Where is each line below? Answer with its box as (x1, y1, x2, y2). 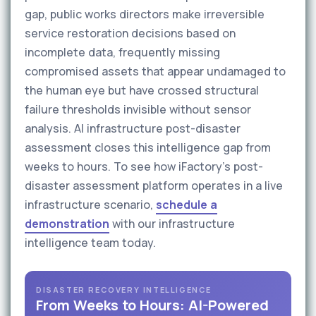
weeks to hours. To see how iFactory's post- (25, 159, 263, 174)
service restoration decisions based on (25, 25, 236, 41)
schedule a (156, 197, 217, 212)
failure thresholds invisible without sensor (25, 102, 251, 117)
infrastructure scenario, (25, 197, 156, 212)
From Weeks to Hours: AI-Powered (36, 296, 269, 315)
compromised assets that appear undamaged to (25, 63, 286, 79)
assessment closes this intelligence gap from (25, 140, 271, 155)
